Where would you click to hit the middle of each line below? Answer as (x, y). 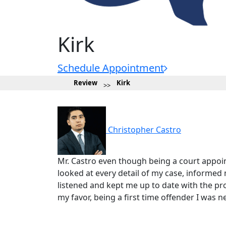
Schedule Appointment (111, 68)
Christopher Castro (145, 130)
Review (86, 83)
